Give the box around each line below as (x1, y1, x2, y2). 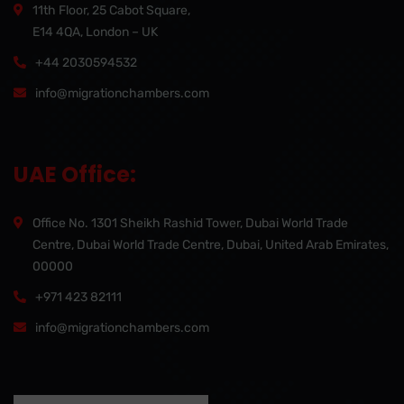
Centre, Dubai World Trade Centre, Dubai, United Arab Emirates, (32, 237, 389, 252)
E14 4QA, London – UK (32, 24, 158, 40)
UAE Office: (14, 160, 136, 189)
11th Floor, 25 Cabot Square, (32, 3, 190, 18)
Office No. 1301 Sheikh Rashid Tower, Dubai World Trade (32, 216, 348, 231)
